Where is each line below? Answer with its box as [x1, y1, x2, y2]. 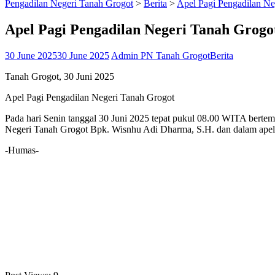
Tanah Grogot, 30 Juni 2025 [5, 71, 114, 82]
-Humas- [5, 144, 39, 155]
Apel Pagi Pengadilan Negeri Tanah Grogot [5, 91, 174, 103]
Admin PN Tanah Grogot [111, 50, 210, 61]
